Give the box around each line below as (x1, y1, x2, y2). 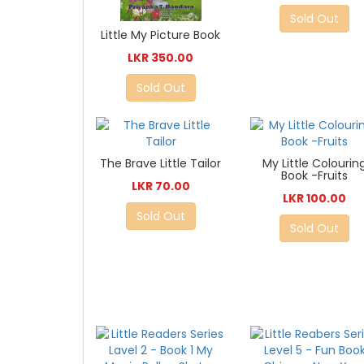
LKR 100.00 (283, 190, 347, 207)
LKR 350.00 (128, 50, 194, 67)
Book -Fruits (281, 167, 349, 184)
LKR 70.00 (131, 178, 190, 195)
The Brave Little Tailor (100, 155, 222, 172)
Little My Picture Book (101, 27, 221, 44)
